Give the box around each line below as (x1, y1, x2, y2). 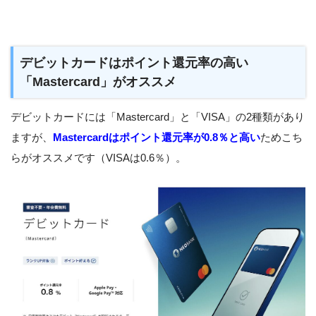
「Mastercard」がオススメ (20, 74, 177, 90)
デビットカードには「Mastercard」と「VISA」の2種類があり (11, 111, 305, 123)
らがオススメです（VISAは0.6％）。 (11, 152, 186, 164)
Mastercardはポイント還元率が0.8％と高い (53, 131, 260, 144)
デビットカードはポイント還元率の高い (20, 55, 249, 71)
